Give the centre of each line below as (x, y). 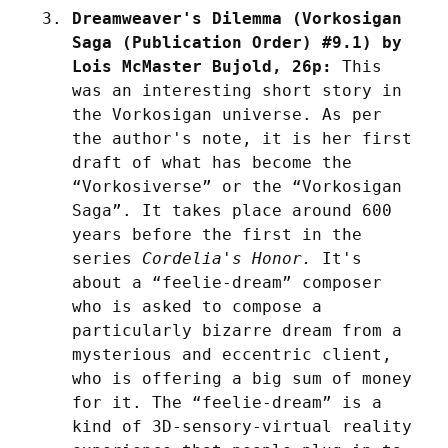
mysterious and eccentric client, (232, 354)
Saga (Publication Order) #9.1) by (237, 42)
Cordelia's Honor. (227, 258)
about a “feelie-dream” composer (227, 282)
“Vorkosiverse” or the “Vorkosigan (237, 186)
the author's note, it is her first (242, 138)
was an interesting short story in (237, 90)
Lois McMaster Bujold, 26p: (202, 66)
